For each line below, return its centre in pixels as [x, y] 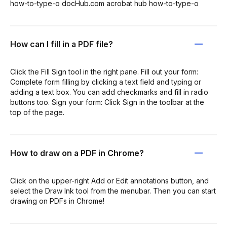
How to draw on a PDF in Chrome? [77, 153]
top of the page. [37, 112]
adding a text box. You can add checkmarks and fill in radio [109, 92]
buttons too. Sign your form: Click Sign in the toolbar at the [107, 102]
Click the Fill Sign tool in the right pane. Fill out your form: [104, 72]
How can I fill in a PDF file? [62, 44]
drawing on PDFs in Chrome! [57, 201]
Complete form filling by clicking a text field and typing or [106, 82]
